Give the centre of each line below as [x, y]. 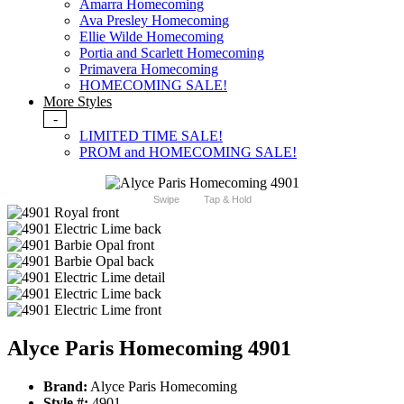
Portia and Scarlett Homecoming [172, 53]
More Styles [78, 102]
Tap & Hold [227, 200]
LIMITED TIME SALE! [151, 136]
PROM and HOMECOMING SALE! [188, 152]
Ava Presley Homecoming [154, 21]
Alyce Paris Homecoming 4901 [149, 349]
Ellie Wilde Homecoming [151, 37]
